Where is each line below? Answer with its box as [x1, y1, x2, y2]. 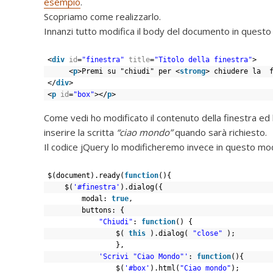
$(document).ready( [48, 171, 124, 180]
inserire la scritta [44, 126, 114, 138]
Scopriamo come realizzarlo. [44, 10, 161, 23]
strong [180, 66, 205, 76]
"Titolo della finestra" [154, 55, 252, 64]
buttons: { [82, 205, 124, 214]
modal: [82, 194, 112, 203]
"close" [193, 229, 222, 238]
